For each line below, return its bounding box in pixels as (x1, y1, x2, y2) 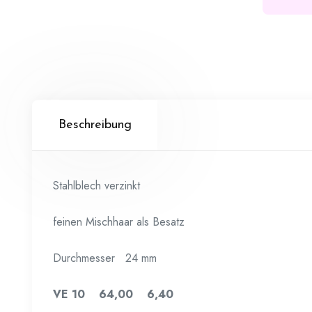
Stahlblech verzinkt (53, 178, 140, 194)
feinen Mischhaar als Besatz (53, 214, 185, 231)
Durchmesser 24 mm (53, 250, 157, 267)
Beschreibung (58, 118, 132, 132)
